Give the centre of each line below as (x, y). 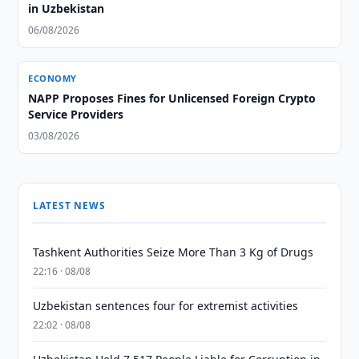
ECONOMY (52, 78)
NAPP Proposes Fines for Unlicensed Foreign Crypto (172, 98)
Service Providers (76, 114)
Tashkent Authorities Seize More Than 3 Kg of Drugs (173, 252)
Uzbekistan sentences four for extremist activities (166, 306)
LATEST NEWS (69, 206)
